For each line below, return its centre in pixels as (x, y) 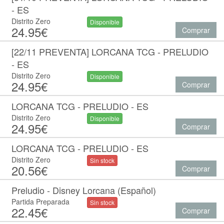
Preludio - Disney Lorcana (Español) (84, 190)
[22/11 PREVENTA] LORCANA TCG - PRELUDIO (110, 51)
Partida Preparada (40, 201)
